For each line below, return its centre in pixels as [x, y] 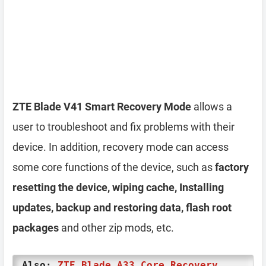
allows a [212, 107]
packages [36, 228]
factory [232, 167]
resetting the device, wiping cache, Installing [118, 187]
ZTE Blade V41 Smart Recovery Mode [102, 107]
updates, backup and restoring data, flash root [122, 208]
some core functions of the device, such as [114, 167]
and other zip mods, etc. [116, 228]
